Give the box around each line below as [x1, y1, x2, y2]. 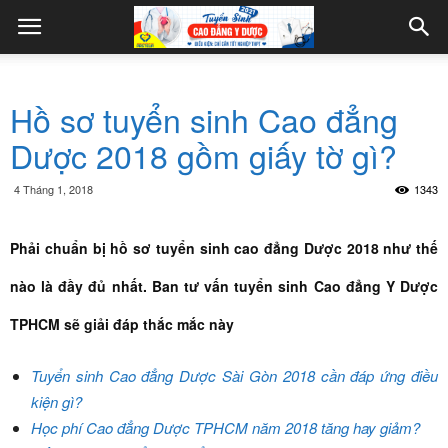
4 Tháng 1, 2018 [14, 181, 93, 197]
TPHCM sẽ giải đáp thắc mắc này [10, 314, 234, 334]
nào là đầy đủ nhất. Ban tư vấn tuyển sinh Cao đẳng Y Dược [10, 276, 438, 296]
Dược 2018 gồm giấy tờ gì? [10, 132, 397, 178]
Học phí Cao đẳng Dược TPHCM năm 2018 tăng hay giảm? [31, 417, 420, 438]
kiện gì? [31, 391, 82, 412]
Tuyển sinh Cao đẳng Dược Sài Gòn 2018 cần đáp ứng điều [31, 365, 438, 386]
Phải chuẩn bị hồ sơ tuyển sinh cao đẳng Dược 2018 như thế [10, 238, 438, 258]
